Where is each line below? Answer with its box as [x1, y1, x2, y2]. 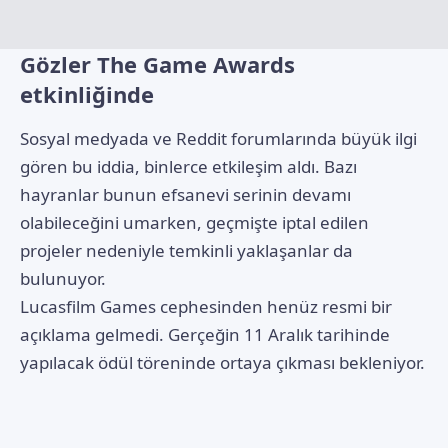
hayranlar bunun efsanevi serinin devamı [20, 182, 351, 206]
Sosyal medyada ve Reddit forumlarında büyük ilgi [20, 126, 417, 150]
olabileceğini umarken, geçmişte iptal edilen [20, 210, 369, 234]
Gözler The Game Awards [20, 49, 295, 80]
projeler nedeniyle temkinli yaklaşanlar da [20, 238, 353, 262]
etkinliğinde [20, 79, 154, 110]
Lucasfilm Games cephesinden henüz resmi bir [20, 294, 392, 318]
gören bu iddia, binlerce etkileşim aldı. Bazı [20, 154, 357, 178]
